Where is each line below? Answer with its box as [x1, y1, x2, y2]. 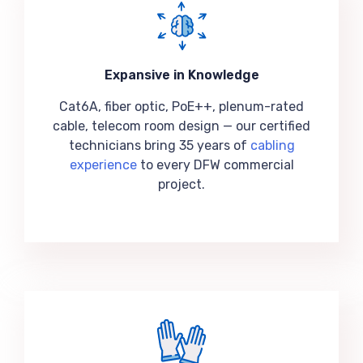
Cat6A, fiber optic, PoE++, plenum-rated [59, 99, 304, 114]
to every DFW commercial [136, 157, 294, 173]
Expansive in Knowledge [104, 67, 259, 83]
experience [69, 157, 137, 173]
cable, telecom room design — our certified [53, 118, 310, 134]
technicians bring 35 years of [68, 138, 250, 153]
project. [158, 177, 205, 192]
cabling [250, 138, 295, 153]
